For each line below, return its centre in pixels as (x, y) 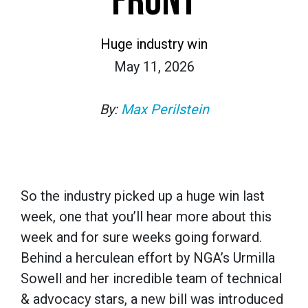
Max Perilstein (165, 109)
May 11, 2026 (154, 66)
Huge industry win (154, 44)
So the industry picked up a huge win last (143, 196)
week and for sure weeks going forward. (141, 237)
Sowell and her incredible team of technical (151, 278)
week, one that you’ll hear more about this (146, 216)
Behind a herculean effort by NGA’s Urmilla (148, 257)
